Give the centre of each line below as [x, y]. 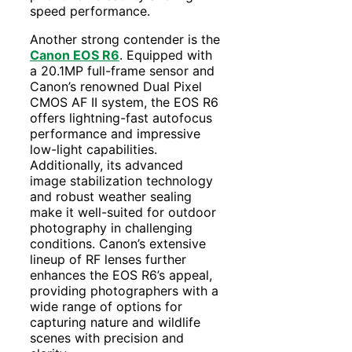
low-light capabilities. [93, 149]
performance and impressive [115, 133]
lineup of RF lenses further [108, 259]
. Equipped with [166, 55]
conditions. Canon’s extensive [118, 243]
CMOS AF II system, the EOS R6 [124, 102]
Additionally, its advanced [106, 165]
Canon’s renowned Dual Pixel [116, 86]
